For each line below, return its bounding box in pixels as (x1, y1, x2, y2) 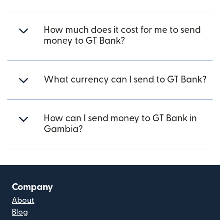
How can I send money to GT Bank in (44, 114, 197, 123)
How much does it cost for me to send (44, 26, 201, 35)
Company (12, 183, 53, 192)
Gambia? (44, 125, 83, 134)
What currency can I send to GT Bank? (44, 75, 207, 84)
